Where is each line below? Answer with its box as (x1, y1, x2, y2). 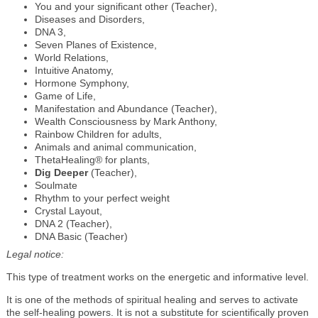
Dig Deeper (34, 166, 88, 178)
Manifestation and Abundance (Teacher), (34, 102, 217, 114)
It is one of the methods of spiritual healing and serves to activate (6, 293, 298, 305)
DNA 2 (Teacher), (34, 217, 112, 229)
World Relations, (34, 51, 109, 63)
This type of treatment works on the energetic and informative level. (6, 270, 309, 283)
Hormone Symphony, (34, 77, 129, 89)
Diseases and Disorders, (34, 13, 145, 25)
